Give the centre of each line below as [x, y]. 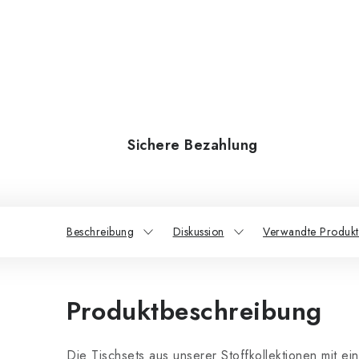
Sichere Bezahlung [193, 145]
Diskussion [198, 232]
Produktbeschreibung [194, 311]
